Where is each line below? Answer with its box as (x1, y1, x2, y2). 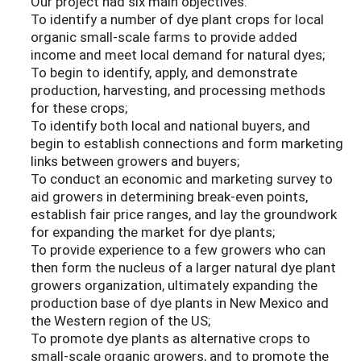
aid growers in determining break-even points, (31, 187, 308, 206)
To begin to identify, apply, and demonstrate (31, 63, 297, 82)
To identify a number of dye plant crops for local (31, 10, 324, 29)
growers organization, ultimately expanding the (31, 276, 317, 295)
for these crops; (31, 98, 127, 118)
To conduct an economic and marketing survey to (31, 169, 333, 189)
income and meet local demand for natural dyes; (31, 45, 325, 64)
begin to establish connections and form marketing (31, 134, 343, 153)
